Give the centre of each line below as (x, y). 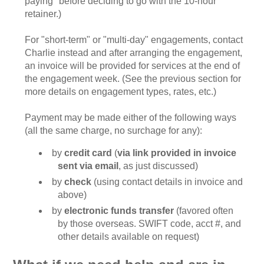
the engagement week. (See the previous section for (133, 79)
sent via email (88, 166)
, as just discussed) (159, 166)
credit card (88, 153)
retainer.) (43, 14)
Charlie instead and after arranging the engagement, (134, 53)
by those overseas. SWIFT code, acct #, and (150, 224)
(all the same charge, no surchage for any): (114, 131)
